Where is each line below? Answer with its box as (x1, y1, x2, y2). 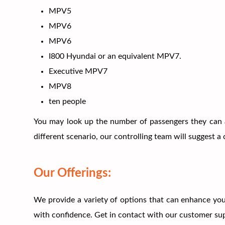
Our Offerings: (34, 167, 111, 179)
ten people (49, 97, 86, 105)
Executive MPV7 (49, 67, 108, 75)
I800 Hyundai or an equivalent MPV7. (49, 52, 182, 60)
